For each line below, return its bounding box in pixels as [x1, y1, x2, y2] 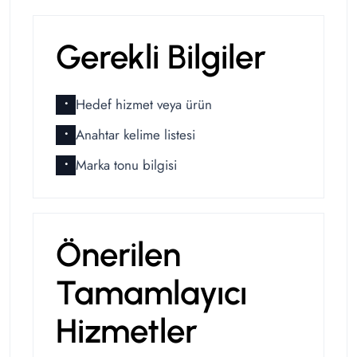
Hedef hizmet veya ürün [76, 95, 212, 115]
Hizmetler [56, 311, 198, 352]
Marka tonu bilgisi [76, 155, 177, 175]
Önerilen [56, 234, 181, 276]
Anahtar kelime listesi [76, 125, 195, 145]
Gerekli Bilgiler [56, 37, 266, 78]
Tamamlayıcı [56, 273, 247, 314]
